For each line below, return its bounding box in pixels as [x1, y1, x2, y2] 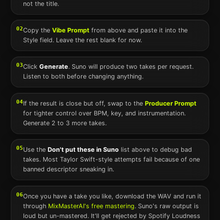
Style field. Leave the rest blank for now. [23, 36, 142, 44]
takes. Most [23, 156, 60, 164]
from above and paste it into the [89, 27, 188, 34]
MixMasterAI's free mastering [48, 202, 135, 210]
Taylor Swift [60, 156, 96, 164]
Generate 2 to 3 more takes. [23, 119, 107, 127]
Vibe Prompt [52, 27, 90, 34]
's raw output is [153, 202, 199, 210]
